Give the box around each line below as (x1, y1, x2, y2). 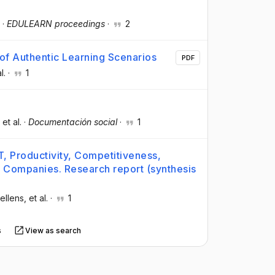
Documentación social (28, 116, 117, 127)
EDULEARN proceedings (7, 18, 105, 29)
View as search (25, 225, 82, 235)
